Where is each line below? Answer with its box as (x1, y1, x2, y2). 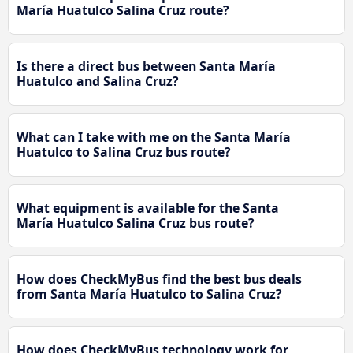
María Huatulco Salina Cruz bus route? (17, 214, 255, 232)
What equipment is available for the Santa (17, 199, 279, 217)
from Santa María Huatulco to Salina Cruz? (17, 284, 282, 303)
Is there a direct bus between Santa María (17, 57, 276, 75)
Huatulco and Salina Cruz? (17, 72, 179, 90)
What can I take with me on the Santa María (17, 128, 291, 146)
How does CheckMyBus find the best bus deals (17, 269, 302, 288)
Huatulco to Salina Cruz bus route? (17, 143, 231, 161)
